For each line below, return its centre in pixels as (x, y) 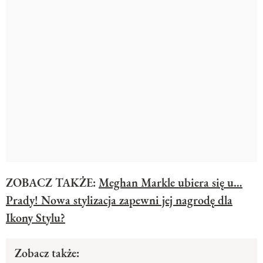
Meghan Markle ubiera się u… (171, 182)
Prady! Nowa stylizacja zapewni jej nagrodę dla (119, 200)
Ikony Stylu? (36, 218)
